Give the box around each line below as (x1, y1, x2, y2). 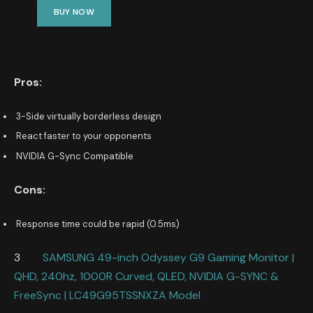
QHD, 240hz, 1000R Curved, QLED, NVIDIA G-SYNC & (14, 268, 279, 284)
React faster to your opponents (16, 130, 152, 143)
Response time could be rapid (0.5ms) (16, 217, 180, 230)
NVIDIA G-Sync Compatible (16, 150, 133, 162)
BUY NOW (53, 6, 95, 17)
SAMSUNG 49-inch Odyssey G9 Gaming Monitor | (43, 249, 294, 265)
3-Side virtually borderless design (16, 110, 161, 122)
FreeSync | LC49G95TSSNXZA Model (14, 287, 201, 303)
